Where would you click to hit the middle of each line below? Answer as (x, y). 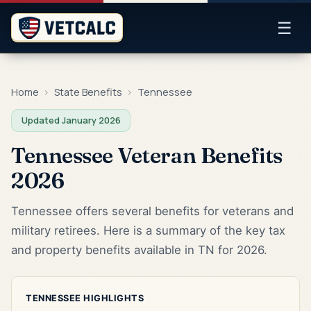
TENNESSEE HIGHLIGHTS (85, 298)
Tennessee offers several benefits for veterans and (152, 211)
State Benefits (88, 92)
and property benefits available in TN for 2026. (139, 250)
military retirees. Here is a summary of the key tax (148, 230)
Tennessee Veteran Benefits (147, 155)
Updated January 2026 (71, 120)
